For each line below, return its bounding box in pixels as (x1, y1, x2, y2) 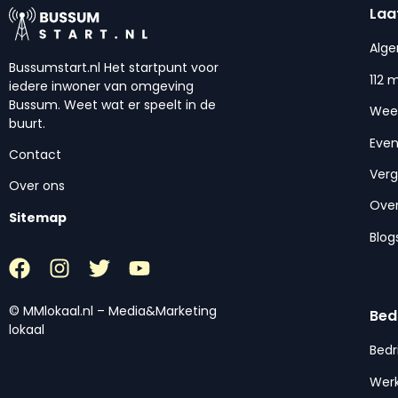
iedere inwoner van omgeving (9, 76, 194, 95)
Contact (9, 146, 61, 164)
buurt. (9, 114, 45, 132)
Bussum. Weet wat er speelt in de (9, 95, 216, 114)
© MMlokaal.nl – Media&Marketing (9, 302, 217, 321)
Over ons (9, 177, 65, 195)
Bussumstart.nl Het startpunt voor (9, 58, 219, 76)
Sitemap (9, 208, 67, 227)
